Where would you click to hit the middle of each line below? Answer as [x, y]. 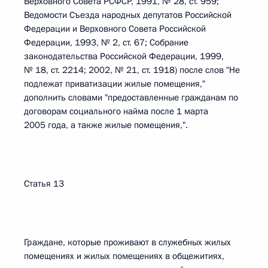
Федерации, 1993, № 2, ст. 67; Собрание [106, 42]
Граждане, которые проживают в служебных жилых [127, 242]
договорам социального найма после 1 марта [116, 111]
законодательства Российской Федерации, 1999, [124, 56]
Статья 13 [44, 184]
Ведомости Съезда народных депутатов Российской [128, 15]
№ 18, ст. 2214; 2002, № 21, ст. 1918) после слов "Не [132, 70]
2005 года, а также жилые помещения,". [106, 125]
